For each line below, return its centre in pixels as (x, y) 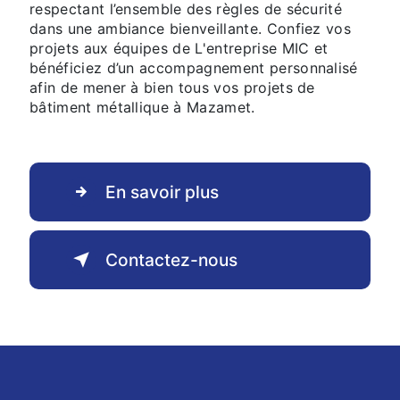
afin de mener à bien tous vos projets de (172, 87)
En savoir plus (162, 192)
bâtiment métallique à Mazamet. (142, 107)
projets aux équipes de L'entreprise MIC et (179, 48)
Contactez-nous (171, 259)
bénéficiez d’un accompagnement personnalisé (194, 67)
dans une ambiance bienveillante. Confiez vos (191, 28)
